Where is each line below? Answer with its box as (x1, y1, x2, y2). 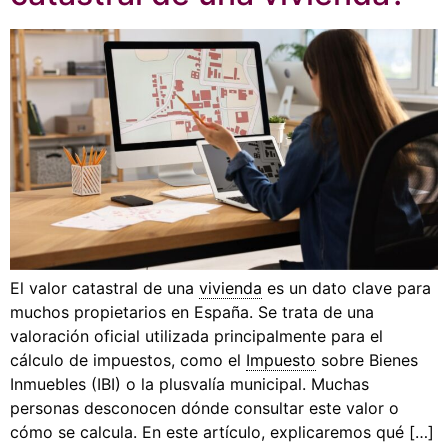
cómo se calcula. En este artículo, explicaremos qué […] (10, 422, 434, 443)
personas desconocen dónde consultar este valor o (10, 398, 399, 419)
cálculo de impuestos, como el (10, 350, 246, 371)
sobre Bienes (316, 350, 418, 371)
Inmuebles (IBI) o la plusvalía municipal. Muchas (10, 374, 369, 395)
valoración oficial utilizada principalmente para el (10, 326, 383, 347)
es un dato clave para (262, 278, 431, 299)
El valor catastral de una (10, 278, 199, 299)
